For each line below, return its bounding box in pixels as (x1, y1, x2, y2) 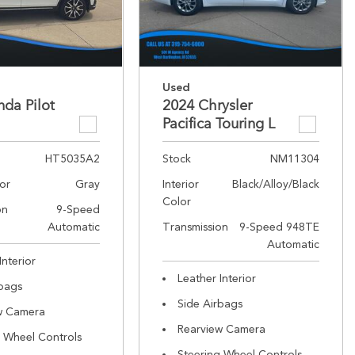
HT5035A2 (44, 152, 100, 165)
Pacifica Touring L (162, 115, 275, 132)
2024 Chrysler (162, 97, 252, 114)
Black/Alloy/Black (231, 177, 319, 190)
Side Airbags (177, 297, 242, 310)
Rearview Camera (177, 323, 265, 335)
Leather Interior (177, 272, 256, 284)
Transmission (162, 220, 228, 233)
